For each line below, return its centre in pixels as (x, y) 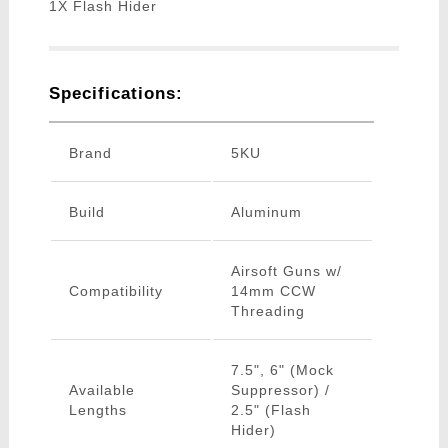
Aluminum (266, 212)
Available (101, 390)
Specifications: (115, 94)
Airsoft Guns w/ (286, 271)
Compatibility (115, 291)
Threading (267, 311)
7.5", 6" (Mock (282, 370)
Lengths (97, 410)
